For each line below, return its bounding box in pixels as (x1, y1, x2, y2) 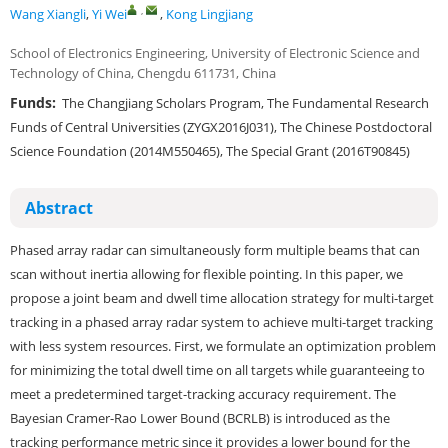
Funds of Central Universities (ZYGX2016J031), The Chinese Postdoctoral (10, 118, 432, 136)
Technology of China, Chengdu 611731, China (10, 64, 276, 82)
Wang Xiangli (10, 5, 86, 23)
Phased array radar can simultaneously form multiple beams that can (10, 241, 420, 259)
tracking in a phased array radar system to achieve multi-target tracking (10, 313, 433, 331)
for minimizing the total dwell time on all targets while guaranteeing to (10, 361, 425, 379)
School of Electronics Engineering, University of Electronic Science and (10, 44, 420, 62)
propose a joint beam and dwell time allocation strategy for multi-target (10, 289, 434, 307)
